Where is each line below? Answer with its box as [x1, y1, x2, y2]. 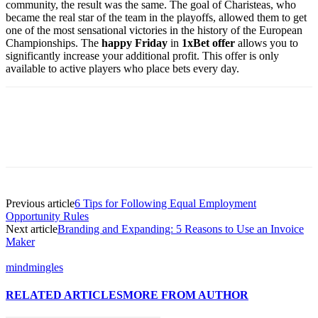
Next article [6, 222, 57, 235]
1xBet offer [182, 36, 235, 49]
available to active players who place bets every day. [6, 62, 239, 75]
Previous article [6, 197, 75, 209]
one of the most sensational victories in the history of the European [6, 23, 302, 36]
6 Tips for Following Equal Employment [75, 197, 256, 209]
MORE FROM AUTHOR [123, 288, 248, 301]
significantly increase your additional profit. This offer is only [6, 49, 279, 62]
